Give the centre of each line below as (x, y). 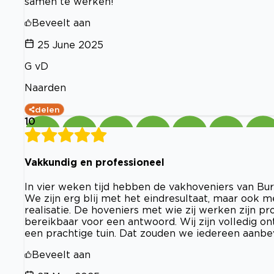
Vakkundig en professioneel (94, 162)
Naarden (45, 87)
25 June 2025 (70, 44)
